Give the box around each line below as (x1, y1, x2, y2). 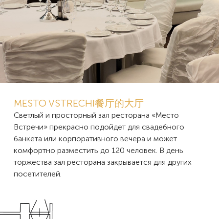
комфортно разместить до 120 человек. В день (14, 145, 183, 155)
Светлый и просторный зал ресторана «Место (14, 110, 179, 120)
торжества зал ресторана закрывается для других (14, 157, 192, 167)
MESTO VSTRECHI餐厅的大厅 (14, 97, 144, 109)
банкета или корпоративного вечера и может (14, 133, 177, 143)
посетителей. (14, 169, 62, 178)
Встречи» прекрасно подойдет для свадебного (14, 122, 184, 131)
